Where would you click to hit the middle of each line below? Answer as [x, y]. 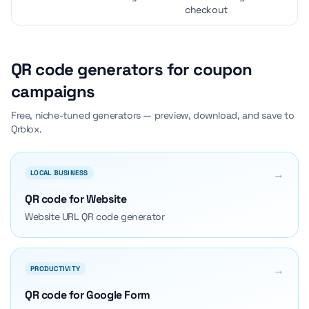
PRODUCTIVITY [55, 269]
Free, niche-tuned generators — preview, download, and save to [153, 115]
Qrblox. [27, 129]
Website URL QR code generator [95, 217]
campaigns [53, 91]
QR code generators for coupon [132, 69]
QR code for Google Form [88, 295]
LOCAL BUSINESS [59, 173]
